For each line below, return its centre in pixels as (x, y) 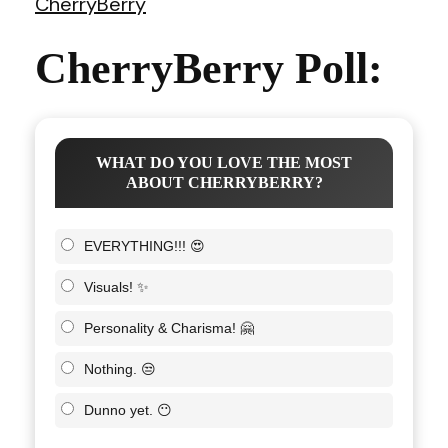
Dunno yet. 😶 (128, 410)
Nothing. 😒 (120, 369)
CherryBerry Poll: (209, 68)
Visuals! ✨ (116, 287)
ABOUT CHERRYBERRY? (224, 182)
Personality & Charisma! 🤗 (169, 328)
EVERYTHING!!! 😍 (144, 246)
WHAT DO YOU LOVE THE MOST (224, 162)
